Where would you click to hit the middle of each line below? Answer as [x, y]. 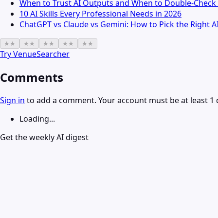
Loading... [37, 119]
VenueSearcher [41, 54]
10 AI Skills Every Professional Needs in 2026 [100, 14]
